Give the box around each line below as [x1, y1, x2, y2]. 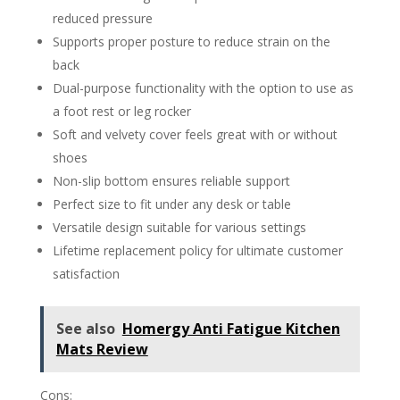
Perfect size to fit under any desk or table [52, 196, 291, 213]
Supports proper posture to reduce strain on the [52, 33, 330, 51]
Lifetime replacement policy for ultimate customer [52, 242, 343, 260]
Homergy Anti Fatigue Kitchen [121, 319, 340, 339]
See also [55, 319, 115, 339]
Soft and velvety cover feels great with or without [52, 126, 337, 144]
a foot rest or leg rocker [52, 103, 191, 121]
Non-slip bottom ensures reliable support [52, 172, 290, 190]
